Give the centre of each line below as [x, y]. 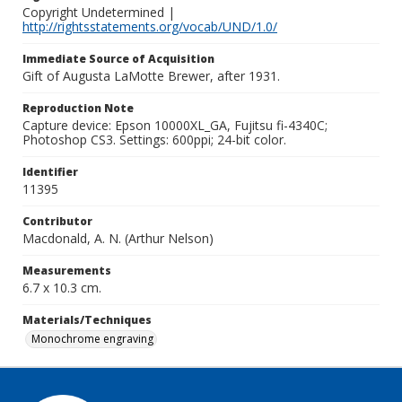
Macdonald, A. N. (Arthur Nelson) [118, 238]
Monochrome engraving [92, 339]
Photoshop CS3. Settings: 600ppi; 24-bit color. [154, 140]
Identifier [50, 172]
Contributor [57, 221]
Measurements [67, 271]
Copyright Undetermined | [99, 12]
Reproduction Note [78, 108]
